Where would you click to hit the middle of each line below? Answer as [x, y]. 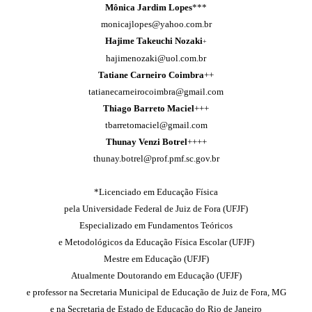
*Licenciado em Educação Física [156, 192]
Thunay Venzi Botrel [146, 142]
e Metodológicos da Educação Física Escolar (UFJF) [156, 242]
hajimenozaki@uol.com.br [156, 58]
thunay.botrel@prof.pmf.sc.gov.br [156, 158]
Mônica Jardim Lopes [149, 7]
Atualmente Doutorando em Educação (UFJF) [156, 275]
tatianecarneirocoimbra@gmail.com [156, 92]
